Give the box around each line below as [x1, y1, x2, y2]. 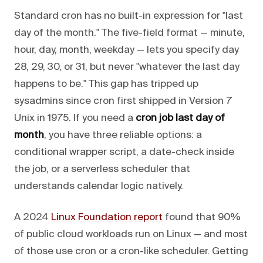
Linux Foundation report [51, 212, 163, 222]
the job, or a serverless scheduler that [14, 164, 190, 174]
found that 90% [163, 212, 241, 222]
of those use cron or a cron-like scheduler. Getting [14, 246, 248, 257]
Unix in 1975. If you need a [14, 113, 136, 123]
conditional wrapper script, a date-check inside [14, 147, 234, 157]
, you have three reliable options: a [44, 130, 202, 140]
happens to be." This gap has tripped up [14, 79, 198, 89]
